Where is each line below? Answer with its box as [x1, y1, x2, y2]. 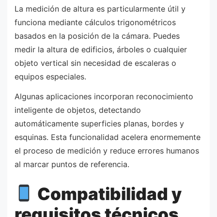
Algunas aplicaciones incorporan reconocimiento [15, 92, 193, 102]
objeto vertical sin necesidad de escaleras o [15, 58, 176, 68]
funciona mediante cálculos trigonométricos [15, 17, 176, 27]
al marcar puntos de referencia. [15, 159, 129, 170]
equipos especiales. [15, 71, 86, 81]
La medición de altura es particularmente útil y [15, 3, 186, 14]
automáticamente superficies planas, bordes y [15, 119, 184, 129]
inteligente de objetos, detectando [15, 105, 141, 115]
